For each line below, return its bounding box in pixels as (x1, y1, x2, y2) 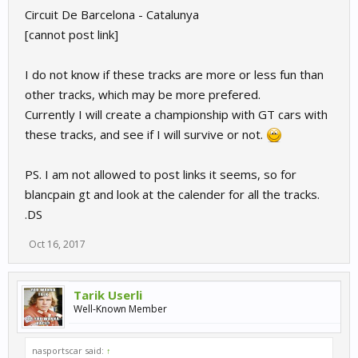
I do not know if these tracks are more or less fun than (25, 66, 324, 82)
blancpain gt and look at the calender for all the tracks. (25, 185, 320, 202)
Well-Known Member (74, 301, 167, 316)
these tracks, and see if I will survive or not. (25, 125, 266, 142)
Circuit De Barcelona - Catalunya (25, 6, 199, 22)
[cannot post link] (25, 26, 118, 42)
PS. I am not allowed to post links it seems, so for (25, 165, 296, 182)
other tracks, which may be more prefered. (25, 86, 261, 102)
